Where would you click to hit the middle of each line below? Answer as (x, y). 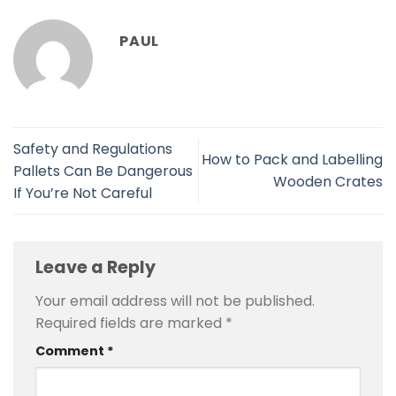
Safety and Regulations (93, 148)
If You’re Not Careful (83, 193)
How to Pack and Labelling (292, 160)
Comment (71, 350)
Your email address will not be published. (175, 301)
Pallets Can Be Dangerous (103, 171)
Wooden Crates (328, 182)
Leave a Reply (97, 268)
